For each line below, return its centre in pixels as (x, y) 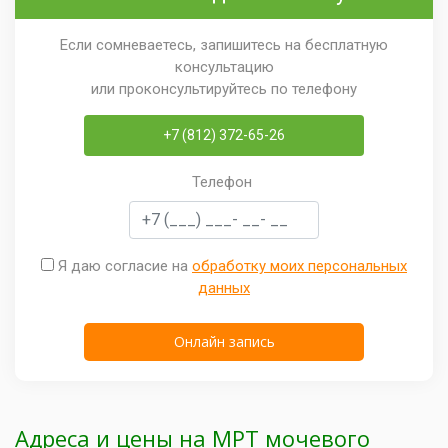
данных (224, 288)
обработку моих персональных (299, 266)
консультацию (224, 67)
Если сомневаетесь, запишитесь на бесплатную (224, 45)
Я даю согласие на (123, 266)
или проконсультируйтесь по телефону (224, 89)
